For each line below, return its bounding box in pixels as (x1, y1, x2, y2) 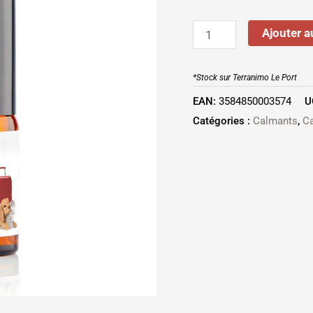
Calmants (253, 115, 298, 128)
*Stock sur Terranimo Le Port (193, 72, 297, 82)
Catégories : (193, 115, 253, 128)
